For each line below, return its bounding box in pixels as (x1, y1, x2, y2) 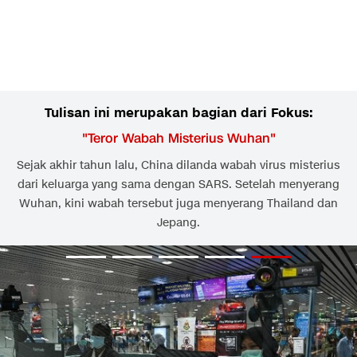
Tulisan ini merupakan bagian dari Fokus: (44, 104, 313, 123)
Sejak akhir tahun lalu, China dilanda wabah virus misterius (17, 158, 340, 174)
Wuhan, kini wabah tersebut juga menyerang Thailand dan (19, 196, 338, 212)
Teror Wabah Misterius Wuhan (87, 129, 270, 148)
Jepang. (157, 215, 200, 231)
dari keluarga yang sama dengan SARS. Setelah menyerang (18, 177, 339, 193)
